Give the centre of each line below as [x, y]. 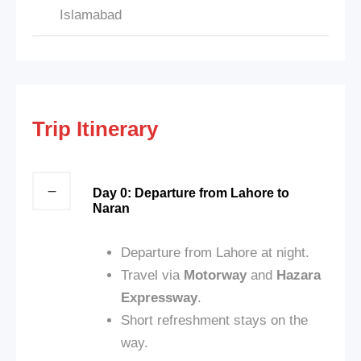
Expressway [159, 297]
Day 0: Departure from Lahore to [191, 193]
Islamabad [91, 15]
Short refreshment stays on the [214, 320]
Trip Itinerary [95, 129]
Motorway [215, 275]
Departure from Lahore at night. [215, 252]
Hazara [299, 275]
